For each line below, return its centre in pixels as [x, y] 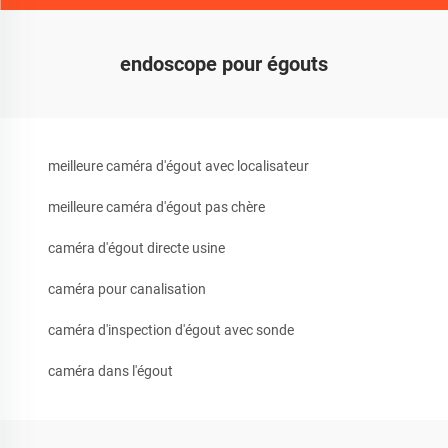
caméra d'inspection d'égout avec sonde [171, 329]
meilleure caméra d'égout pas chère [156, 206]
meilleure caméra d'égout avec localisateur [178, 165]
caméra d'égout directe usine [136, 247]
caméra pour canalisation [127, 288]
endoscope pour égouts [224, 63]
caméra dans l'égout [110, 370]
